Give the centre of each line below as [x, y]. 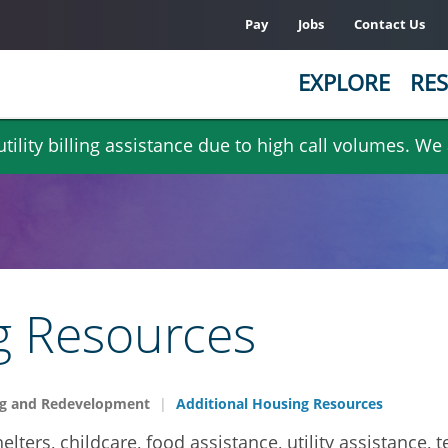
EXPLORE [344, 82]
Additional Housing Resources [277, 403]
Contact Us [389, 24]
